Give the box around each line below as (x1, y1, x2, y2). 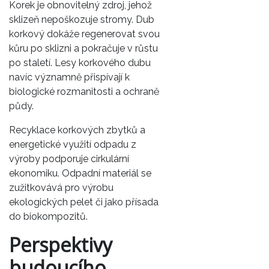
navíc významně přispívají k (9, 71, 130, 83)
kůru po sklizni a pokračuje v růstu (9, 42, 158, 54)
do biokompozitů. (9, 210, 88, 222)
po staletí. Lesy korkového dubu (9, 56, 151, 68)
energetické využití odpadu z (9, 138, 136, 150)
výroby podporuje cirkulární (9, 153, 129, 165)
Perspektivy (9, 231, 112, 258)
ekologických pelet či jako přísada (9, 196, 159, 208)
